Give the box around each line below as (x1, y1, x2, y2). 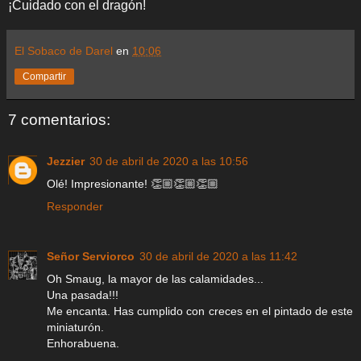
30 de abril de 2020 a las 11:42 (139, 250, 297, 263)
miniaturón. (47, 321, 104, 334)
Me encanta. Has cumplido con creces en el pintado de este (47, 305, 353, 318)
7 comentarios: (8, 110, 110, 128)
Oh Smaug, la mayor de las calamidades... (47, 272, 263, 286)
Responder (47, 200, 103, 214)
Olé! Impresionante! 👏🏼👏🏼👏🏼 (47, 177, 218, 191)
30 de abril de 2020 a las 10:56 (89, 155, 248, 168)
